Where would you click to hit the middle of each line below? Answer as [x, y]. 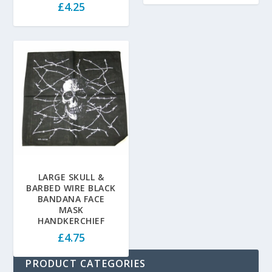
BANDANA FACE [71, 199]
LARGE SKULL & [71, 177]
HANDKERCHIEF [71, 221]
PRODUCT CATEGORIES [86, 264]
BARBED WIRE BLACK [71, 188]
